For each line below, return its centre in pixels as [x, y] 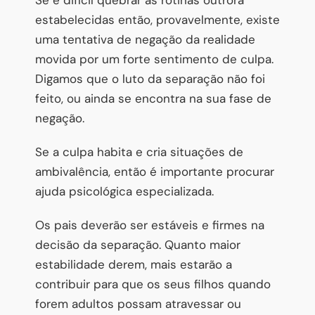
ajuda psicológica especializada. [124, 191]
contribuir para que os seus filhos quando [153, 284]
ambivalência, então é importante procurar [155, 171]
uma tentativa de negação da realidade [145, 39]
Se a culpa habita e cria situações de [139, 152]
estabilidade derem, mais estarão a [134, 264]
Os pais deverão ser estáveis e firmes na [150, 225]
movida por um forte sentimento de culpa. [154, 59]
